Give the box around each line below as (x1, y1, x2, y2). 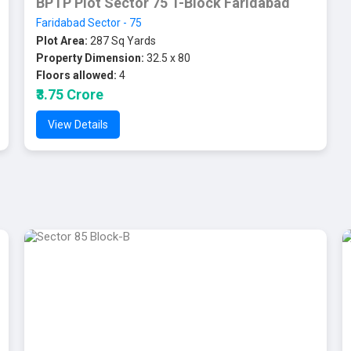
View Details (47, 118, 108, 131)
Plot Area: (35, 34, 88, 47)
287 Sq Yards (87, 34, 156, 47)
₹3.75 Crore (35, 86, 103, 103)
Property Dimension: (35, 52, 144, 64)
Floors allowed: (35, 69, 117, 81)
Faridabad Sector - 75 (35, 16, 142, 29)
